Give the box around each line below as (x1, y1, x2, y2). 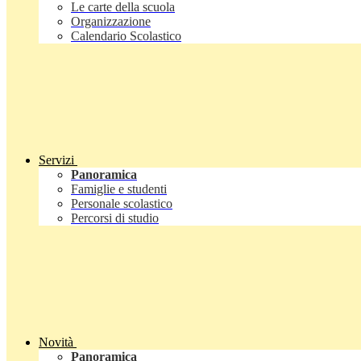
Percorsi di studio (71, 211, 159, 226)
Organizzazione (71, 15, 151, 29)
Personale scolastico (71, 197, 172, 211)
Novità (39, 335, 73, 350)
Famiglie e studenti (71, 182, 167, 197)
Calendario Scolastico (71, 29, 181, 44)
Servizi (39, 153, 74, 168)
